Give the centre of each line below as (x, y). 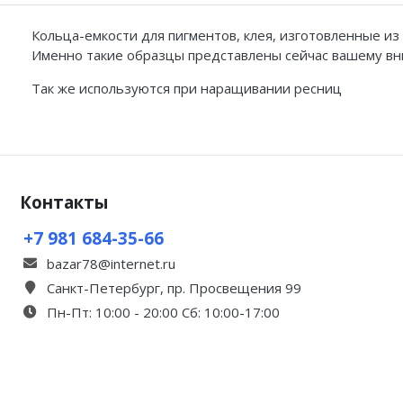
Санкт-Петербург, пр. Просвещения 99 (174, 287)
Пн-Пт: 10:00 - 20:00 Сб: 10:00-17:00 (163, 312)
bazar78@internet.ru (111, 263)
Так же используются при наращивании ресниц (186, 88)
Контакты (64, 201)
